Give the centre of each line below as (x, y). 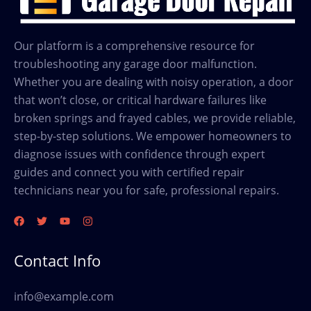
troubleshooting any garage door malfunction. (135, 64)
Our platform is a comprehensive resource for (134, 46)
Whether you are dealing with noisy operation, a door (154, 82)
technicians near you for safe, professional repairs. (146, 191)
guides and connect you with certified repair (129, 173)
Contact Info (57, 261)
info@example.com (64, 297)
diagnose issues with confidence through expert (140, 154)
